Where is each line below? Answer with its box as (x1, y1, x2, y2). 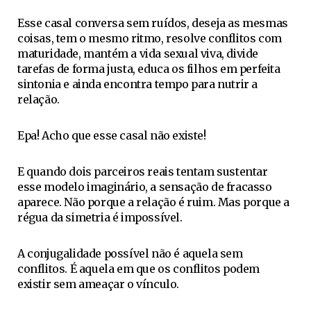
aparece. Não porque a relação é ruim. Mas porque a (17, 195, 290, 209)
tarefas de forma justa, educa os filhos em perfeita (17, 62, 280, 76)
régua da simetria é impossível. (17, 210, 183, 224)
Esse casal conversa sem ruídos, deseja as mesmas (17, 16, 288, 30)
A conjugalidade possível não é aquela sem (17, 246, 243, 260)
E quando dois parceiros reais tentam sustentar (17, 165, 268, 178)
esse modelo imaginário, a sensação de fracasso (17, 180, 272, 194)
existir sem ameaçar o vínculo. (17, 277, 180, 291)
